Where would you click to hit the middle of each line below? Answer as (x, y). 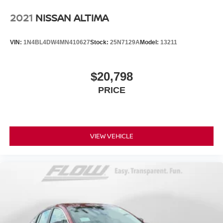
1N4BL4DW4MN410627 (57, 42)
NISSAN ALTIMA (72, 18)
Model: (150, 42)
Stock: (100, 42)
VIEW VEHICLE (111, 136)
